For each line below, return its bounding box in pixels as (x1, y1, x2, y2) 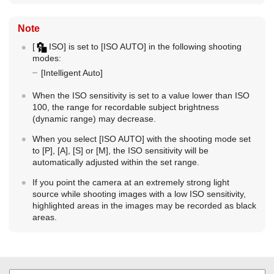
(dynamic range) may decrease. (32, 114, 156, 124)
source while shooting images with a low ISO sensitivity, (32, 189, 246, 199)
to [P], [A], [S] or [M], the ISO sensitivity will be (32, 146, 209, 155)
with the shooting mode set (144, 134, 251, 144)
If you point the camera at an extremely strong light (32, 177, 229, 187)
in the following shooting (146, 42, 242, 52)
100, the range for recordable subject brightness (32, 102, 219, 112)
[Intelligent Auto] (40, 67, 103, 78)
